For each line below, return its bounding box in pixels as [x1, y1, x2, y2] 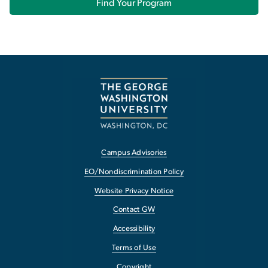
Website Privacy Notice [94, 187, 174, 195]
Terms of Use [112, 244, 156, 252]
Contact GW [112, 206, 156, 214]
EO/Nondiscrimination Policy [84, 167, 184, 176]
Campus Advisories [101, 149, 167, 157]
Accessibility [112, 225, 156, 233]
